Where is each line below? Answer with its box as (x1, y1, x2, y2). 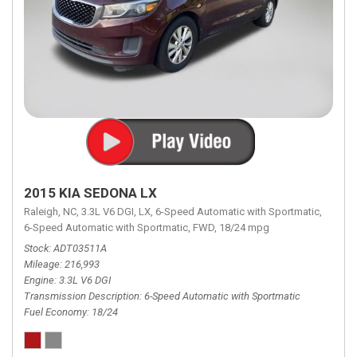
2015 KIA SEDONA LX (24, 185, 157, 201)
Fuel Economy (24, 306, 87, 318)
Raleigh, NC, (24, 206, 79, 218)
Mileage (24, 258, 60, 270)
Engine (24, 274, 54, 286)
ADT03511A (53, 242, 107, 254)
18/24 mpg (219, 222, 269, 233)
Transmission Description (24, 290, 139, 302)
